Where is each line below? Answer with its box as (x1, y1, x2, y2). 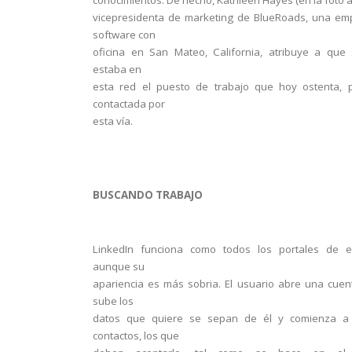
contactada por (93, 97, 165, 111)
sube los (93, 294, 134, 308)
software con (93, 27, 156, 42)
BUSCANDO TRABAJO (93, 188, 203, 202)
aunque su (93, 259, 145, 273)
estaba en (93, 62, 141, 76)
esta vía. (93, 114, 133, 128)
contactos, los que (93, 328, 179, 343)
